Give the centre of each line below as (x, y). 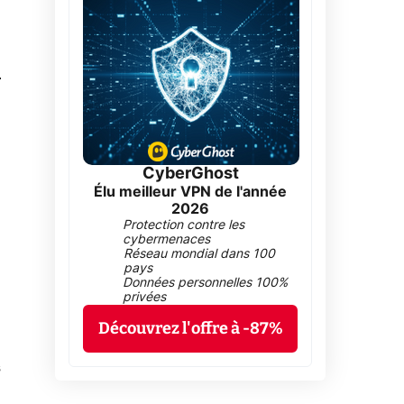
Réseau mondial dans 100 (200, 255)
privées (144, 298)
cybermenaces (166, 240)
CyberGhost (190, 174)
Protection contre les (183, 226)
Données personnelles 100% (205, 284)
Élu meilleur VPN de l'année (190, 193)
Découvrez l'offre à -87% (190, 329)
